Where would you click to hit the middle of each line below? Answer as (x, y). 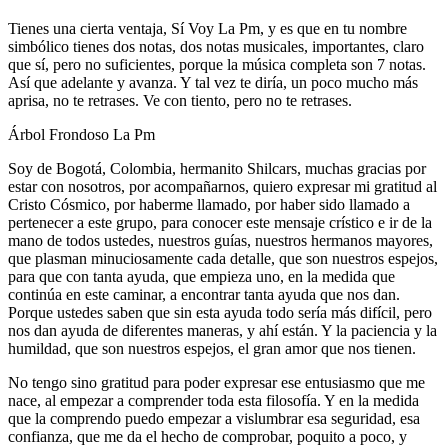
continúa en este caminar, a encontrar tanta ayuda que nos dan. (204, 294)
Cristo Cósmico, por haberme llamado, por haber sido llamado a (209, 204)
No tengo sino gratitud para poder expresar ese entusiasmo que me (216, 382)
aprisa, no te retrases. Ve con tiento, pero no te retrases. (180, 100)
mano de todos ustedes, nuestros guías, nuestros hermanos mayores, (220, 240)
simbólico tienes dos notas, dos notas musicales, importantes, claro (216, 46)
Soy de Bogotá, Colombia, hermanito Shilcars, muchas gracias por (217, 168)
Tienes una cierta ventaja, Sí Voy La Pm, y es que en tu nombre (207, 28)
